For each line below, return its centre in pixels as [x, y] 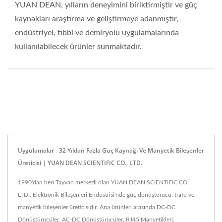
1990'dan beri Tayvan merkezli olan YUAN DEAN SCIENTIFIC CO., [104, 182]
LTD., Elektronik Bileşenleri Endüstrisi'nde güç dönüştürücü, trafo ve [106, 195]
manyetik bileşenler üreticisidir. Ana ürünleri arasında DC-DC [97, 207]
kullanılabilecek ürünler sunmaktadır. [78, 47]
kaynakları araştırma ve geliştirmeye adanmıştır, [97, 19]
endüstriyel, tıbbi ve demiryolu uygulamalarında [97, 33]
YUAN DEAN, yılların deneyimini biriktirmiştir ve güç [106, 5]
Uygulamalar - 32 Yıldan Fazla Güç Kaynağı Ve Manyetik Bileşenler [111, 150]
